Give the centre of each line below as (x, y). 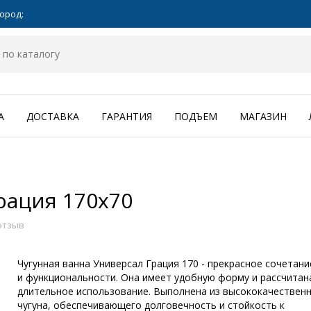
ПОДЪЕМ (196, 117)
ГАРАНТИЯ (127, 117)
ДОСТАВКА (53, 117)
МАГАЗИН (263, 117)
